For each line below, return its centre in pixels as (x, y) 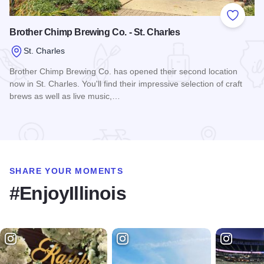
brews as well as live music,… (65, 96)
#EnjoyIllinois (68, 193)
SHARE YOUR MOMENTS (67, 171)
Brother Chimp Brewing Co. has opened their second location (123, 71)
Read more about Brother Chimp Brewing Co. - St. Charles (131, 118)
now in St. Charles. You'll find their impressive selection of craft (126, 83)
